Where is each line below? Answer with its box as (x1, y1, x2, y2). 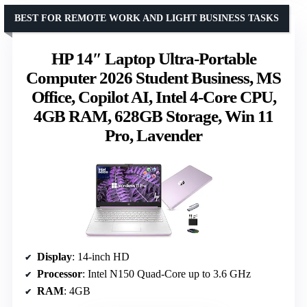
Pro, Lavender (105, 125, 202, 145)
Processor (37, 268, 82, 280)
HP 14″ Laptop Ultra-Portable (51, 49, 256, 68)
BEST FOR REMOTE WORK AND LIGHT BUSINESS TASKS (14, 12, 279, 23)
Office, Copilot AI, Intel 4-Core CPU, (31, 87, 276, 106)
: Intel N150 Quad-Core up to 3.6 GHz (82, 268, 251, 280)
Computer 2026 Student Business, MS (26, 68, 281, 87)
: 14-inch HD (72, 251, 130, 263)
